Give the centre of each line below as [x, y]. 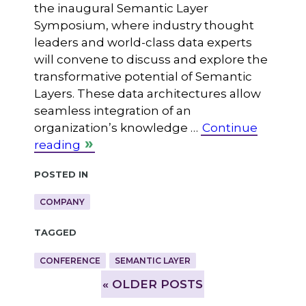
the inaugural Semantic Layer [121, 9]
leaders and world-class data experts [143, 43]
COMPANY [62, 202]
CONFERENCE [70, 260]
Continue [229, 128]
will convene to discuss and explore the [151, 60]
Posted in [61, 173]
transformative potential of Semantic [143, 77]
